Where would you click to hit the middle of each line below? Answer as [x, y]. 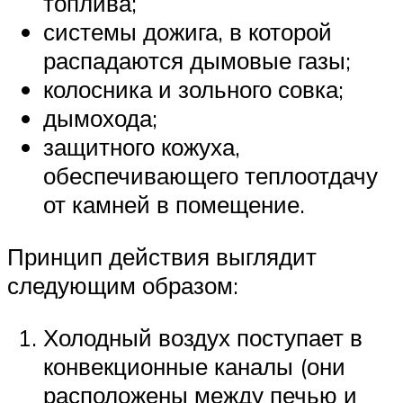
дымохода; [100, 118]
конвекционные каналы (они [194, 366]
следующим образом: [123, 285]
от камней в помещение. [174, 205]
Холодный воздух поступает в [203, 337]
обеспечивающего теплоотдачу [210, 176]
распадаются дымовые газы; [197, 61]
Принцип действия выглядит [162, 256]
